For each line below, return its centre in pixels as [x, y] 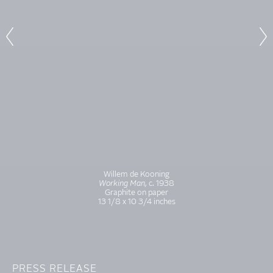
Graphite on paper [136, 193]
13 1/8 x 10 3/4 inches [136, 202]
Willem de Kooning [136, 175]
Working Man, [123, 184]
